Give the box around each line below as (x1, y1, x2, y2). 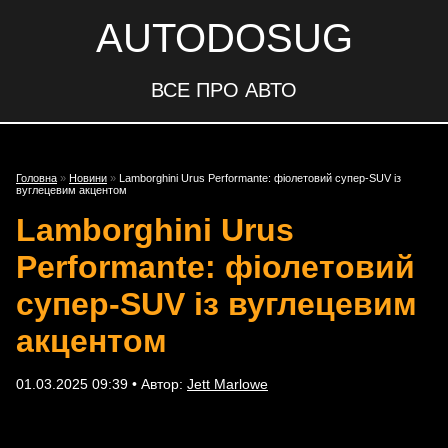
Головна (16, 172, 57, 184)
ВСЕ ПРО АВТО (151, 79, 297, 101)
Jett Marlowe (187, 376, 268, 392)
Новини (69, 172, 107, 184)
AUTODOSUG (95, 16, 353, 60)
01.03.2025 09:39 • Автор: (16, 376, 187, 392)
